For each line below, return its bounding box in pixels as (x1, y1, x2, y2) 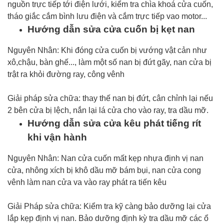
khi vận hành (27, 132, 87, 142)
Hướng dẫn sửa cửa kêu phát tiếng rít (27, 118, 201, 128)
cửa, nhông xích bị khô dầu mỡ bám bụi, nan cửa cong (7, 166, 201, 174)
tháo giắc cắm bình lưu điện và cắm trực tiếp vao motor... (7, 12, 207, 20)
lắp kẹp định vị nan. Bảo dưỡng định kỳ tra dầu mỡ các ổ (7, 214, 208, 222)
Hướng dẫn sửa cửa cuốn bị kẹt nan (27, 24, 195, 34)
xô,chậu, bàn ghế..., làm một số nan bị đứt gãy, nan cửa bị (7, 58, 211, 66)
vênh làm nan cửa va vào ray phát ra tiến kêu (7, 178, 166, 186)
